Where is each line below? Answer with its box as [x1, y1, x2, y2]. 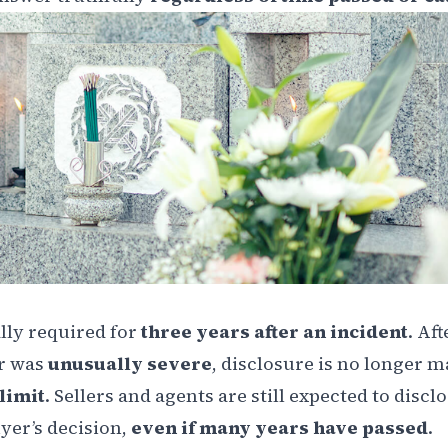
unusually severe [44, 351, 212, 377]
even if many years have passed [131, 415, 428, 441]
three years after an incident [141, 319, 408, 345]
